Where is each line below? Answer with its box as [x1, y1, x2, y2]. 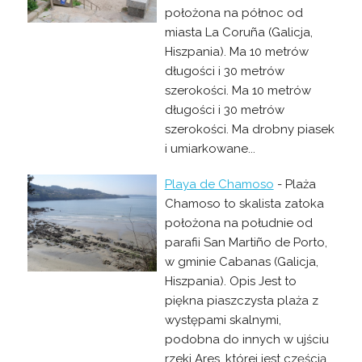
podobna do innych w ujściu [164, 331, 329, 347]
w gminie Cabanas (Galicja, [164, 254, 318, 269]
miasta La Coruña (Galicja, [164, 24, 313, 40]
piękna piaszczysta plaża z [164, 293, 318, 308]
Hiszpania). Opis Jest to [164, 273, 297, 288]
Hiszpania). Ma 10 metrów [164, 44, 309, 59]
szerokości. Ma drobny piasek [164, 121, 335, 137]
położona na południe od [164, 215, 313, 230]
